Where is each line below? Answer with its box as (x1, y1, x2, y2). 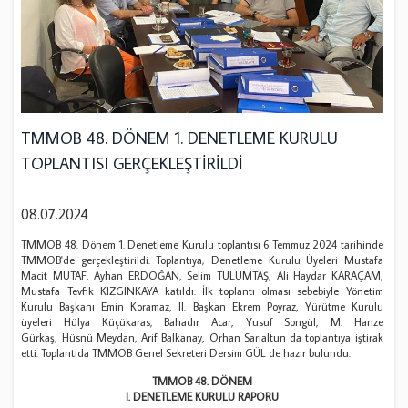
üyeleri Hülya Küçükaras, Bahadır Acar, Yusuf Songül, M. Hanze (21, 315, 383, 330)
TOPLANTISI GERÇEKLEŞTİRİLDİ (21, 153, 244, 175)
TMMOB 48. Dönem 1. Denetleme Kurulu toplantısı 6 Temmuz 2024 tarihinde (21, 238, 383, 252)
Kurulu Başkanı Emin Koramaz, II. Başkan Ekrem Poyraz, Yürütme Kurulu (21, 300, 383, 314)
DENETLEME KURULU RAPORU (132, 390, 279, 404)
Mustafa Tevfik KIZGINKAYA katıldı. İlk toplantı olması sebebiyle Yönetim (21, 284, 383, 299)
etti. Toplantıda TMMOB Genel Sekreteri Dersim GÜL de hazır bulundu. (21, 346, 352, 361)
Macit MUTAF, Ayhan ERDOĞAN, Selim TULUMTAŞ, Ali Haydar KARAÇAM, (21, 269, 383, 283)
